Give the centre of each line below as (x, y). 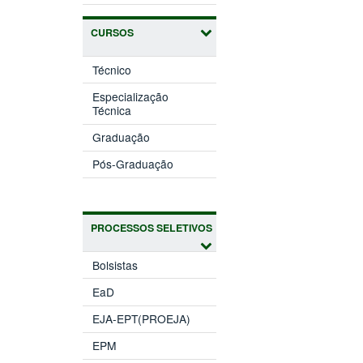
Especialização (131, 97)
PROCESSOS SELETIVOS (152, 228)
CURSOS (112, 33)
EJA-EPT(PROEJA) (142, 319)
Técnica (112, 111)
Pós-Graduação (133, 164)
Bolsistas (115, 265)
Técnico (112, 69)
